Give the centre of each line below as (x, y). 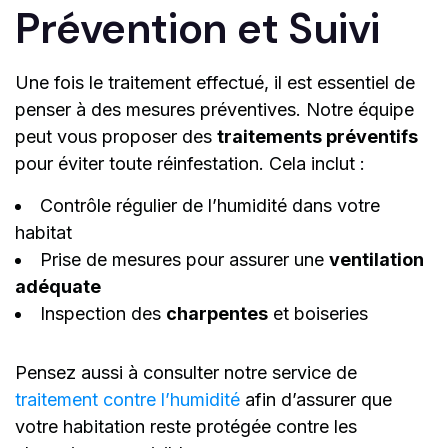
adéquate (58, 287)
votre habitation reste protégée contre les (186, 427)
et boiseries (318, 314)
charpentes (217, 314)
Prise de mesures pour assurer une (184, 260)
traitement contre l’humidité (127, 400)
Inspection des (103, 314)
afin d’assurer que (316, 400)
